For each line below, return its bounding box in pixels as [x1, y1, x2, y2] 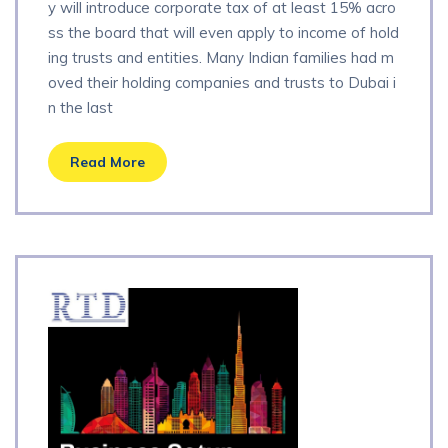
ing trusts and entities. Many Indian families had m [48, 47, 394, 67]
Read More [70, 153, 145, 172]
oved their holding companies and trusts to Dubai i [48, 72, 396, 92]
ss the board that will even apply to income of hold [48, 22, 399, 42]
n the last [48, 97, 113, 117]
